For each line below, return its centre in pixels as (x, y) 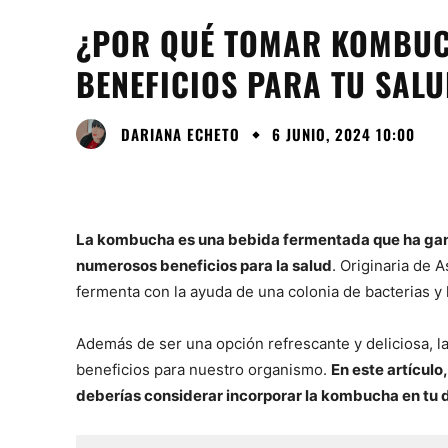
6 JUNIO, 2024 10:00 (343, 134)
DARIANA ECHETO (180, 133)
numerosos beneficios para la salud (204, 266)
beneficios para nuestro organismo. (203, 370)
